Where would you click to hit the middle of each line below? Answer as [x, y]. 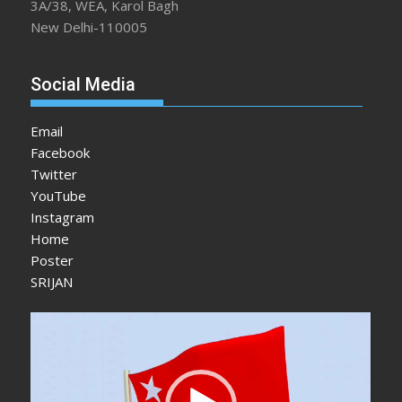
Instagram [63, 217]
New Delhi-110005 [89, 27]
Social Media [83, 84]
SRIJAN [52, 281]
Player [50, 344]
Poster [52, 260]
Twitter [54, 174]
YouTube [59, 195]
